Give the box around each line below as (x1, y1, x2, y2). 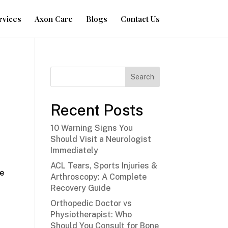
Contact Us (120, 14, 160, 24)
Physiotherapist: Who (50, 210, 132, 219)
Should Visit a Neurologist (50, 134, 151, 144)
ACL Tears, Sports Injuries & (50, 161, 157, 170)
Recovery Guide (50, 183, 110, 193)
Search (130, 73, 154, 81)
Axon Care (34, 14, 73, 24)
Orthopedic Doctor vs (50, 198, 132, 208)
